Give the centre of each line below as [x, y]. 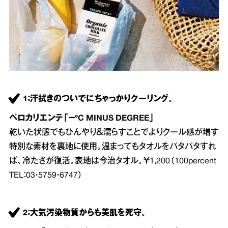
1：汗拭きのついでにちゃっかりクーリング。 [98, 99]
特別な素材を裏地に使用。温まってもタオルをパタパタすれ [113, 147]
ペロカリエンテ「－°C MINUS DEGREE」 [82, 119]
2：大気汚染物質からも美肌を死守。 [84, 213]
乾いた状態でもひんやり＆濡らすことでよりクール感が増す [114, 133]
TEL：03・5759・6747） [46, 176]
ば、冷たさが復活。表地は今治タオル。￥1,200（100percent [113, 162]
